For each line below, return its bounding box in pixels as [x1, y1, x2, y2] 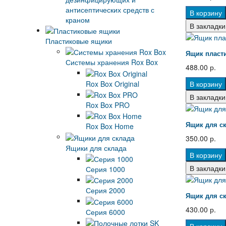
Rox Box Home [85, 121, 134, 132]
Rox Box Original [85, 78, 139, 89]
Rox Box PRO [85, 99, 130, 110]
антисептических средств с [65, 4, 154, 15]
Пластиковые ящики [45, 35, 112, 46]
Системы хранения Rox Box [65, 57, 158, 68]
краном [65, 14, 90, 25]
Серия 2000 [85, 185, 125, 196]
